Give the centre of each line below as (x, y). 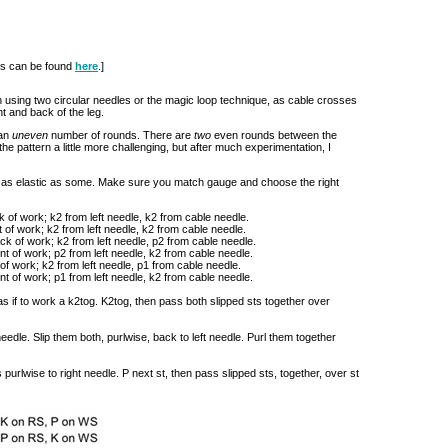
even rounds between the (274, 135)
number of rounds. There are (121, 135)
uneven (30, 135)
